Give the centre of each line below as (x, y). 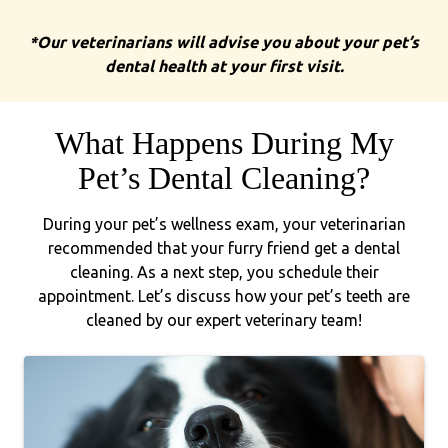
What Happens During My (224, 142)
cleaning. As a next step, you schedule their (224, 271)
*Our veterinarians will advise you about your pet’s (224, 41)
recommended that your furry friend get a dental (224, 247)
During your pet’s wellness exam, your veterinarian (224, 223)
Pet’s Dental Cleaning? (224, 177)
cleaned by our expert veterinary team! (224, 319)
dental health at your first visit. (224, 65)
